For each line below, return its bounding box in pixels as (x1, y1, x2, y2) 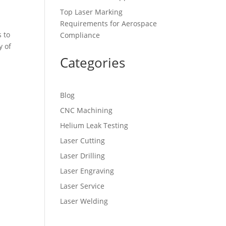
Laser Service (60, 181, 105, 191)
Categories (60, 53, 126, 72)
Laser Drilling (60, 151, 105, 160)
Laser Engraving (60, 166, 115, 176)
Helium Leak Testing (60, 121, 129, 130)
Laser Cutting (60, 136, 105, 145)
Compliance (60, 30, 100, 40)
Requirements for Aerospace (60, 19, 157, 28)
